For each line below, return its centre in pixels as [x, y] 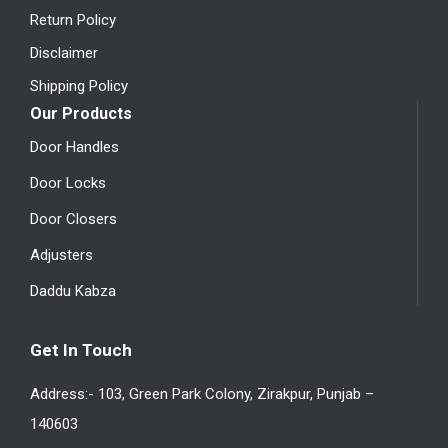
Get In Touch [81, 349]
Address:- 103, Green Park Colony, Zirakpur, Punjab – [202, 393]
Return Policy [73, 19]
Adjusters [61, 254]
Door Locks [68, 182]
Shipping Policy [79, 85]
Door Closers [73, 218]
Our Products [81, 113]
